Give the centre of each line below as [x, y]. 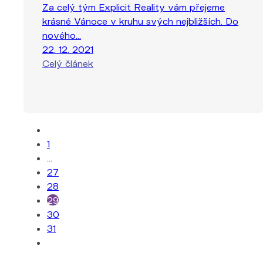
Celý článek [68, 63]
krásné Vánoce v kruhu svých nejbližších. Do [140, 21]
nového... [62, 35]
